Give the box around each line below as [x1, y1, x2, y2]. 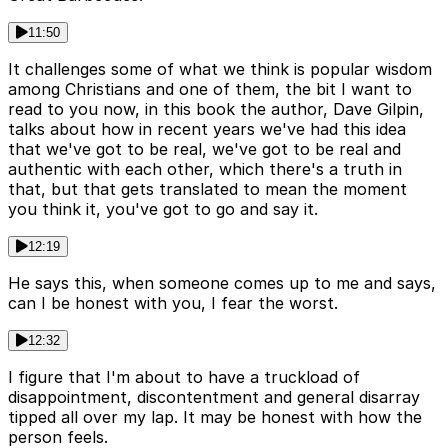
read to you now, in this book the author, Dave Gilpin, [8, 99, 424, 120]
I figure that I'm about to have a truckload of [8, 367, 360, 388]
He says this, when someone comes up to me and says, [8, 273, 436, 294]
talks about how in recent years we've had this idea [8, 119, 406, 140]
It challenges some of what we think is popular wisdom [8, 59, 432, 80]
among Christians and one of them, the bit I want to [8, 79, 412, 100]
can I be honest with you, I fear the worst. [8, 293, 338, 314]
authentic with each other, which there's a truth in [8, 159, 402, 180]
